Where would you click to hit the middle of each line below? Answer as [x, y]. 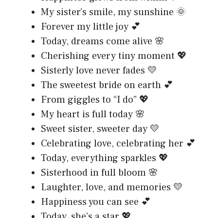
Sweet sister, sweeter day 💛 [100, 129]
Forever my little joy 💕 [91, 27]
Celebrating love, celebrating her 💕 [118, 143]
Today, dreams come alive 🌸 [103, 41]
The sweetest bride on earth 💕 [107, 85]
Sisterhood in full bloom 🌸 [100, 173]
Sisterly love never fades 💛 [99, 70]
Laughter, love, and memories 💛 [112, 187]
